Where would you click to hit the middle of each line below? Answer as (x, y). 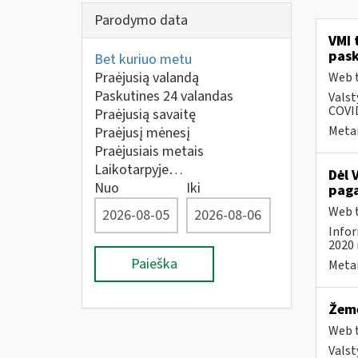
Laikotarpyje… (139, 170)
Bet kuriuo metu (143, 60)
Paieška (154, 264)
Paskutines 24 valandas (164, 96)
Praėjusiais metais (149, 151)
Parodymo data (141, 20)
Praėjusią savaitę (145, 115)
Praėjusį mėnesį (142, 133)
